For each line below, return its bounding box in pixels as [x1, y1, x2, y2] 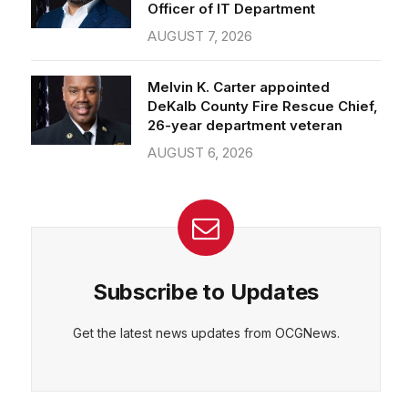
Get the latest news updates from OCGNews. [72, 325, 340, 341]
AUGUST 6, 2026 [148, 144, 253, 161]
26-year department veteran [148, 117, 342, 134]
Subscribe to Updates [92, 279, 320, 305]
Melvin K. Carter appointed [148, 78, 330, 96]
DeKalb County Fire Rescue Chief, [148, 97, 378, 115]
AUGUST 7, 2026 [148, 27, 252, 45]
